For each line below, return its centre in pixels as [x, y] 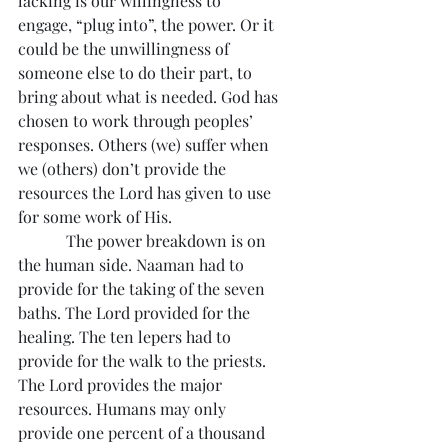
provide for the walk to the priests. [144, 360]
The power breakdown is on [144, 240]
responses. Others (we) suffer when [145, 144]
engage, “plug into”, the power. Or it [148, 24]
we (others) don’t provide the [124, 168]
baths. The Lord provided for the [136, 312]
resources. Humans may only [124, 408]
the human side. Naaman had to [133, 264]
